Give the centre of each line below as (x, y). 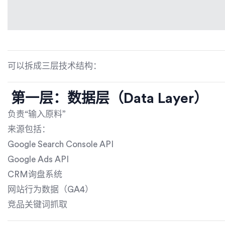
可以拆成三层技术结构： (54, 66)
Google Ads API (38, 160)
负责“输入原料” (37, 115)
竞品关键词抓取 (37, 205)
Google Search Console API (61, 145)
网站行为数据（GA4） (50, 190)
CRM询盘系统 (35, 175)
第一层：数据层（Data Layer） (108, 99)
